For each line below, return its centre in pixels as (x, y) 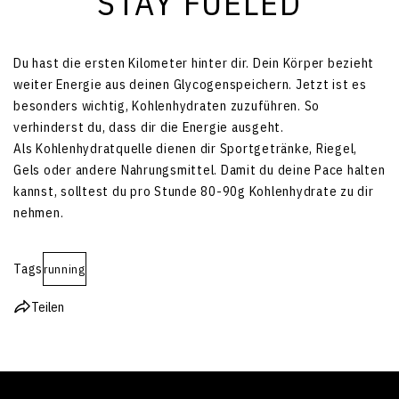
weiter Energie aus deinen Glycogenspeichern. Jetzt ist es (190, 84)
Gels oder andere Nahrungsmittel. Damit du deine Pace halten (199, 169)
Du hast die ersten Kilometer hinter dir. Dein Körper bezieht (194, 62)
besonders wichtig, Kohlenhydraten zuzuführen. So (167, 105)
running (65, 269)
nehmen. (39, 212)
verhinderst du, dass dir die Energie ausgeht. (149, 126)
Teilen (48, 306)
